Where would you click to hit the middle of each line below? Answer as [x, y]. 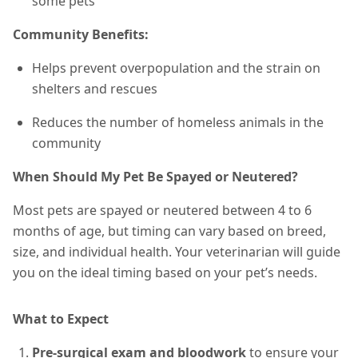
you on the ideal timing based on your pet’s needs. [165, 272]
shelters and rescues [95, 89]
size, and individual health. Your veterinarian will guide [177, 252]
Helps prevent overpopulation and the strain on [176, 68]
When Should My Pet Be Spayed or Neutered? [155, 177]
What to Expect [61, 319]
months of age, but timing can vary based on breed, [169, 231]
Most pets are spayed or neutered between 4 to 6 [162, 210]
